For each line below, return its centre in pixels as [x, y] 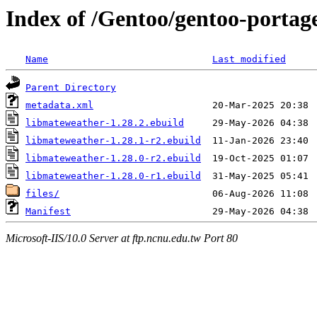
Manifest [48, 212]
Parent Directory [71, 88]
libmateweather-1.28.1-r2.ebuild [113, 141]
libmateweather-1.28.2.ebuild [105, 123]
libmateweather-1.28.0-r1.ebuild [113, 176]
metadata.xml [59, 105]
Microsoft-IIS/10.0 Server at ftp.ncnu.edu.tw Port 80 [122, 238]
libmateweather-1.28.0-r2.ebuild [113, 158]
